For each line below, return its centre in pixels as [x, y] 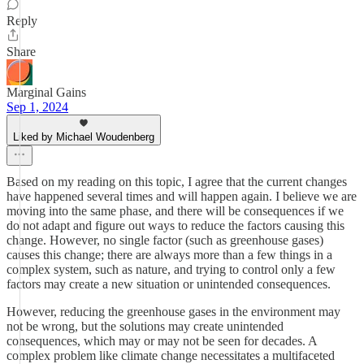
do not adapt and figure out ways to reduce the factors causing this [175, 225]
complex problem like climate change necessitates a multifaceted [171, 355]
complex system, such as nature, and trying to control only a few [171, 269]
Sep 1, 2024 [37, 107]
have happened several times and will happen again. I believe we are [182, 196]
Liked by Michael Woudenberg [84, 137]
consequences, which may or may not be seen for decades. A [162, 341]
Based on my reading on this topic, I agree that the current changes [177, 182]
